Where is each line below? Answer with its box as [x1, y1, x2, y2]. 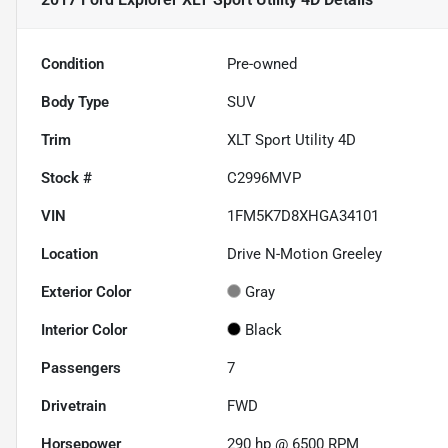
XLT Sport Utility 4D [227, 131, 357, 150]
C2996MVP [227, 169, 302, 188]
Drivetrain [41, 397, 106, 416]
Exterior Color [41, 283, 131, 302]
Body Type [41, 93, 109, 112]
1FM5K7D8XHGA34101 [227, 207, 380, 226]
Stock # [41, 169, 92, 188]
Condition [41, 55, 104, 74]
